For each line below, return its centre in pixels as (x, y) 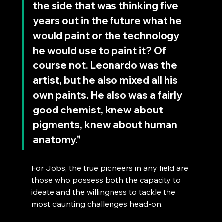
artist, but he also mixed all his (106, 80)
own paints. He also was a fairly (108, 95)
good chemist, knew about (99, 110)
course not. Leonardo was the (106, 65)
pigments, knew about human (106, 124)
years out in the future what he (108, 20)
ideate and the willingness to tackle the (104, 192)
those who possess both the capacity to (107, 180)
